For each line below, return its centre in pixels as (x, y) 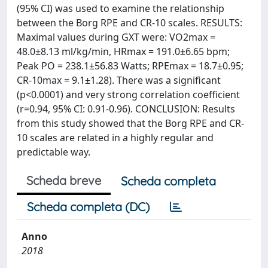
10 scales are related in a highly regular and (115, 138)
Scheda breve (64, 180)
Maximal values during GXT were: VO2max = (116, 37)
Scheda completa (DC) (88, 207)
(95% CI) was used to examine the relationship (121, 8)
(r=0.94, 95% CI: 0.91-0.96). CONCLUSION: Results (126, 109)
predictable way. (54, 152)
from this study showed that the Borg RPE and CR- (130, 123)
